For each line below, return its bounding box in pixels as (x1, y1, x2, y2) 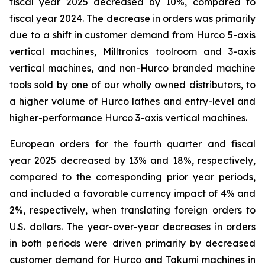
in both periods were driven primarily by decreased (9, 237, 256, 249)
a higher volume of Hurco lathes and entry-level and (9, 95, 256, 107)
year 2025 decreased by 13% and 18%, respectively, (9, 154, 256, 166)
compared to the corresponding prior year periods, (9, 171, 256, 183)
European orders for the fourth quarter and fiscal (9, 138, 256, 150)
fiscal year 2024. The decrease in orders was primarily (9, 12, 256, 24)
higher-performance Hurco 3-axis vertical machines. (9, 112, 247, 124)
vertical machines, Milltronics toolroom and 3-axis (9, 46, 256, 57)
